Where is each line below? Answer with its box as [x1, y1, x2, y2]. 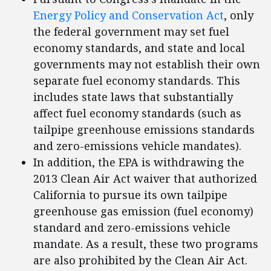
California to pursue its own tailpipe [33, 188, 227, 203]
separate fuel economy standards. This [33, 73, 240, 88]
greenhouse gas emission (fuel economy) [33, 204, 253, 219]
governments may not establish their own [33, 57, 260, 72]
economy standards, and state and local [33, 41, 245, 56]
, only [224, 8, 253, 23]
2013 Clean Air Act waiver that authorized [33, 171, 257, 186]
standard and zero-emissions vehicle [33, 220, 230, 235]
